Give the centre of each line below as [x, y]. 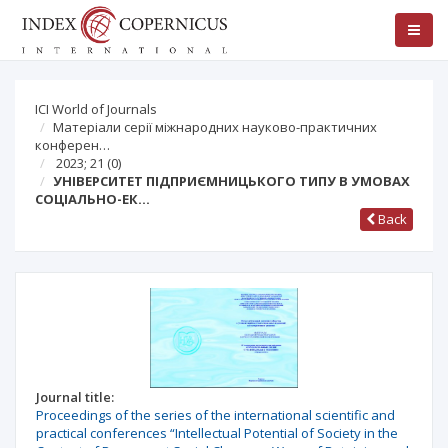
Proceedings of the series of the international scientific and [215, 415]
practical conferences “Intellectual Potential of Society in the [217, 433]
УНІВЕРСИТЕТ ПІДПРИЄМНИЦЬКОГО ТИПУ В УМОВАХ [231, 181]
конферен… [72, 145]
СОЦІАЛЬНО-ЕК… [92, 199]
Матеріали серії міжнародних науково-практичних [215, 127]
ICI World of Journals [96, 109]
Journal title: [75, 397]
